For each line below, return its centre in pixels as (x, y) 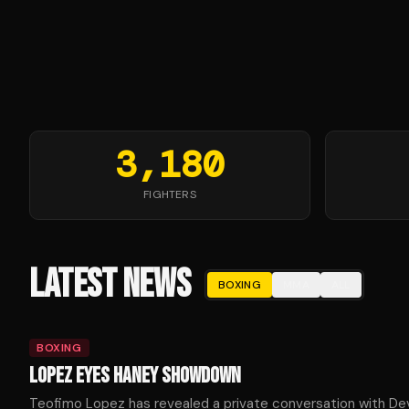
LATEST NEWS (110, 284)
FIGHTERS (170, 194)
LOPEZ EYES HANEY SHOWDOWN (135, 376)
